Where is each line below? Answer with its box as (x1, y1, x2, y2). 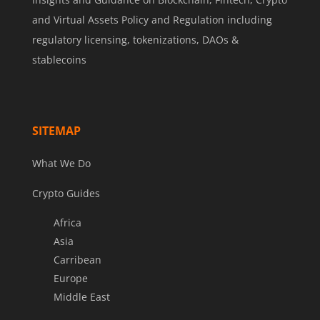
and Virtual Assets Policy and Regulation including (31, 12, 272, 26)
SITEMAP (31, 122, 81, 139)
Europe (53, 271, 88, 285)
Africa (53, 215, 81, 229)
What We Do (31, 156, 91, 170)
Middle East (53, 289, 110, 304)
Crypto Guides (31, 186, 100, 200)
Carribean (53, 252, 101, 266)
